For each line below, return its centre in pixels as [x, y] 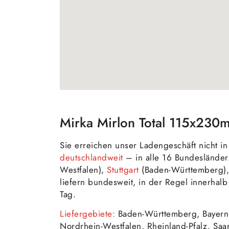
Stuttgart [123, 169]
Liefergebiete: [87, 214]
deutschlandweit [91, 157]
